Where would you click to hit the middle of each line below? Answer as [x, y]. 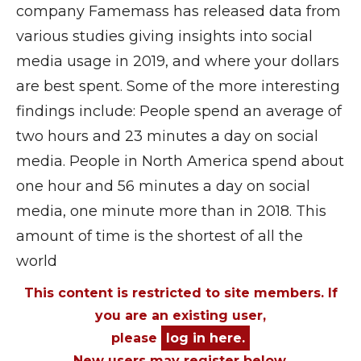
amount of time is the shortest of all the [160, 236]
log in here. [205, 338]
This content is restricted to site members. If [180, 293]
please [136, 338]
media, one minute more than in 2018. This [171, 211]
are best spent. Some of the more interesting [178, 86]
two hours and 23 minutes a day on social [167, 136]
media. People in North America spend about [180, 161]
